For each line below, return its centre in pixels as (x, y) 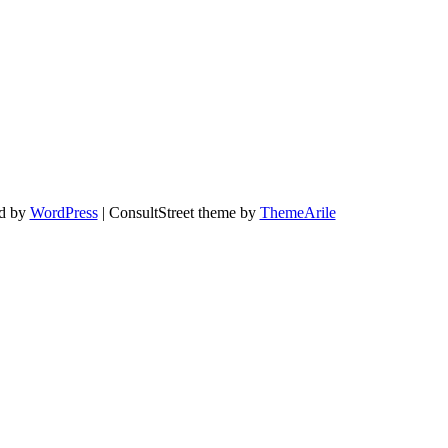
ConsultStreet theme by (184, 212)
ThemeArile (297, 212)
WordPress (63, 212)
